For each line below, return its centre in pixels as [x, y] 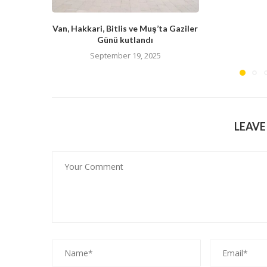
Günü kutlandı [125, 39]
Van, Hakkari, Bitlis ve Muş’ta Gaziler [125, 28]
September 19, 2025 [125, 55]
